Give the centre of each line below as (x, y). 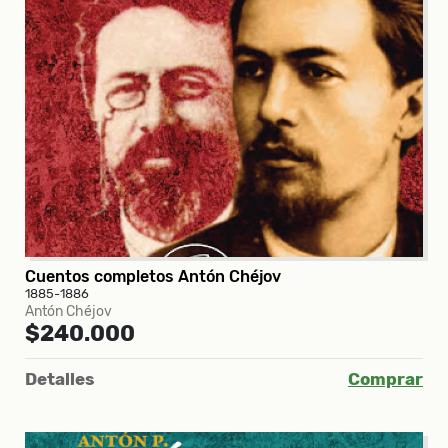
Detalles (59, 378)
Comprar (385, 378)
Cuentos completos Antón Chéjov (153, 276)
